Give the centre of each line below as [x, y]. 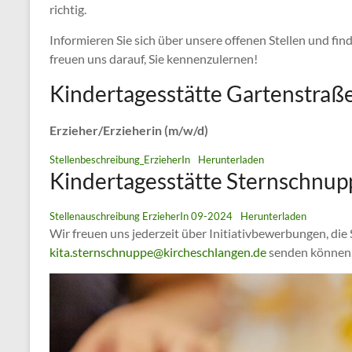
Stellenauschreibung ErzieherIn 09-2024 [141, 216]
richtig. [68, 9]
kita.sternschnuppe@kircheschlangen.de [158, 252]
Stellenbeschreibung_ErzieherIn [120, 159]
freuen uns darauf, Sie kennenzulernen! [154, 59]
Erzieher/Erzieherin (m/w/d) [129, 130]
